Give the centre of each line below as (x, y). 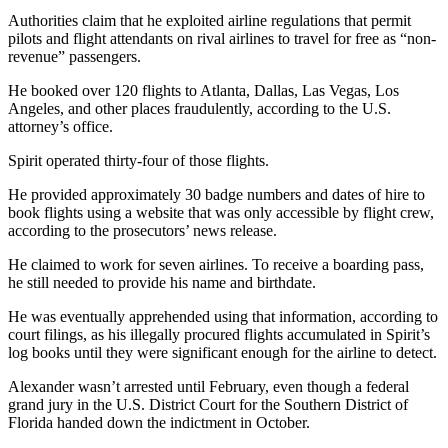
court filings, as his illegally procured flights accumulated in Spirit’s (219, 334)
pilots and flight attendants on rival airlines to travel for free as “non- (222, 38)
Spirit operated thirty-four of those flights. (138, 160)
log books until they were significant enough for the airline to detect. (222, 352)
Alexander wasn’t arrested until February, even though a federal (208, 386)
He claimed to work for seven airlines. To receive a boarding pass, (216, 264)
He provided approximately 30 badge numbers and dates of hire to (216, 194)
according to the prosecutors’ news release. (142, 230)
